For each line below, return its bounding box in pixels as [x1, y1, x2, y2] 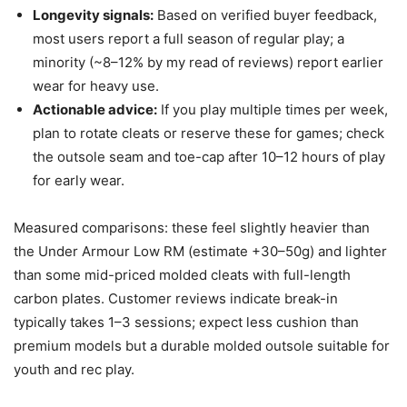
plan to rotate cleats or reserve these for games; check [33, 124, 384, 143]
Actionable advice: [33, 101, 157, 119]
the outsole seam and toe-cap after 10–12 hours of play [33, 148, 385, 166]
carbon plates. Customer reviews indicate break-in [14, 290, 338, 308]
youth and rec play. [14, 361, 134, 379]
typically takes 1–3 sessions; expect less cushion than [14, 313, 359, 332]
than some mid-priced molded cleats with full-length [14, 266, 351, 284]
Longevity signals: [33, 6, 154, 25]
